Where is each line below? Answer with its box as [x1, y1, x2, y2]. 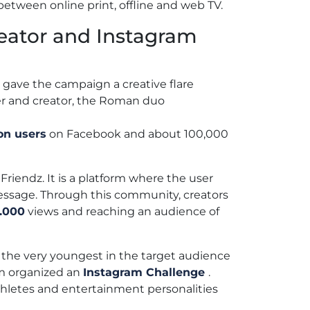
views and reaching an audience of [25, 204, 219, 218]
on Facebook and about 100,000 [46, 127, 228, 140]
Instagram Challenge [83, 265, 208, 279]
